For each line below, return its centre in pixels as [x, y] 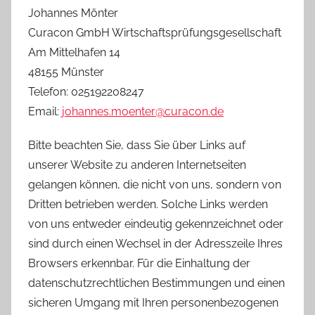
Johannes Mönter [73, 13]
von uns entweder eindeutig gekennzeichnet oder [156, 224]
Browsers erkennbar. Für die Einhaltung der [139, 263]
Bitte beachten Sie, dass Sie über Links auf [137, 145]
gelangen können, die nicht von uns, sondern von [155, 184]
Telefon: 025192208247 [86, 91]
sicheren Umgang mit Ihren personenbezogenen [153, 302]
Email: [45, 111]
